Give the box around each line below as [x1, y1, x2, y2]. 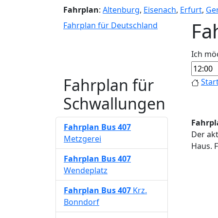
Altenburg [103, 4, 140, 15]
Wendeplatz [64, 165, 108, 176]
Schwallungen [63, 93, 165, 114]
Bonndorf [64, 197, 99, 207]
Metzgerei [64, 133, 101, 144]
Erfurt [180, 4, 202, 15]
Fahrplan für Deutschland [63, 20, 158, 31]
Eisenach [144, 4, 176, 15]
